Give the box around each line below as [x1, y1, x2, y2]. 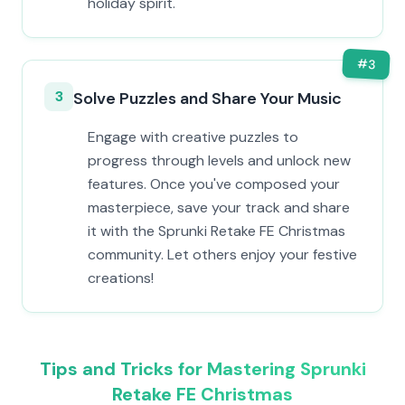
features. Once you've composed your [88, 174, 340, 193]
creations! [88, 268, 154, 287]
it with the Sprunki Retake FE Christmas [88, 221, 345, 240]
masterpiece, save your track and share [88, 198, 350, 217]
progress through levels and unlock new [88, 151, 351, 170]
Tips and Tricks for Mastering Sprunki [39, 357, 366, 381]
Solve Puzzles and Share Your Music [73, 88, 342, 109]
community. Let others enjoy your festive [88, 245, 357, 264]
